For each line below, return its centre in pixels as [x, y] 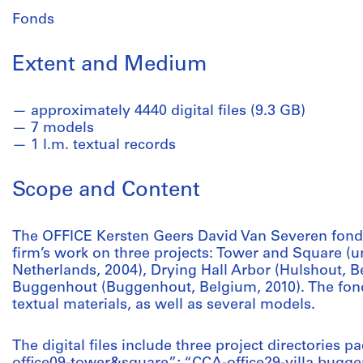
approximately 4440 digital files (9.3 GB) [168, 111]
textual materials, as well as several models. [164, 305]
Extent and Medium [110, 65]
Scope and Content [106, 191]
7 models [62, 128]
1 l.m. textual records [103, 145]
